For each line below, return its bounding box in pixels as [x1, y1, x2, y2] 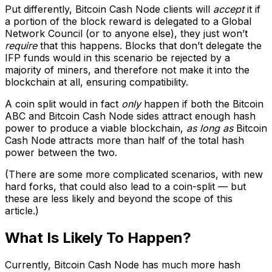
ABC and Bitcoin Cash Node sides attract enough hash [5, 110, 256, 123]
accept [213, 3, 244, 16]
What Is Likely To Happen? [5, 229, 191, 247]
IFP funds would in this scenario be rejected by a [5, 52, 230, 64]
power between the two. [5, 146, 117, 159]
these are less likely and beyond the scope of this [5, 192, 233, 205]
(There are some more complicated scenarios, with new [5, 168, 263, 181]
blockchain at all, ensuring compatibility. [5, 76, 188, 89]
